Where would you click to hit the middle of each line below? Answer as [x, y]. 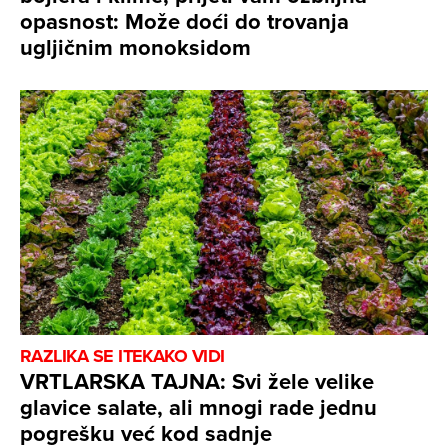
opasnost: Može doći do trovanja [184, 21]
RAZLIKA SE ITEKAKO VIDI [122, 356]
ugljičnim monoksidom [135, 47]
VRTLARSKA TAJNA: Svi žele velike [197, 381]
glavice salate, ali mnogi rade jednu [198, 407]
